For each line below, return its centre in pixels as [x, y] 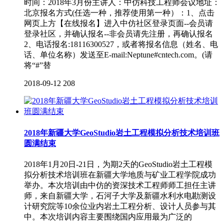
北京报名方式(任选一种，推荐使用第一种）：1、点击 [119, 13]
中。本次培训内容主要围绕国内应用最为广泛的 [108, 216]
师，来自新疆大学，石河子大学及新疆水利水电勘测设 [120, 195]
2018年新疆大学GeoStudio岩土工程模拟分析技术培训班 [122, 132]
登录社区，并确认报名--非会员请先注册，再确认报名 [118, 34]
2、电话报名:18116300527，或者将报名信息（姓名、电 [121, 44]
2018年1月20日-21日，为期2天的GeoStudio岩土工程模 [118, 164]
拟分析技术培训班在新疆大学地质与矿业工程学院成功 [120, 174]
